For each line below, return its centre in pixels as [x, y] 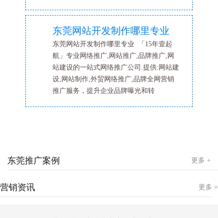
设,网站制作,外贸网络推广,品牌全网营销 [114, 79]
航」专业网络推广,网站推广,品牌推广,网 [114, 56]
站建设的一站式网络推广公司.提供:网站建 [116, 68]
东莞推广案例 [34, 160]
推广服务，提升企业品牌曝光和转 [104, 91]
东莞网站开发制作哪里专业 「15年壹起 [113, 44]
